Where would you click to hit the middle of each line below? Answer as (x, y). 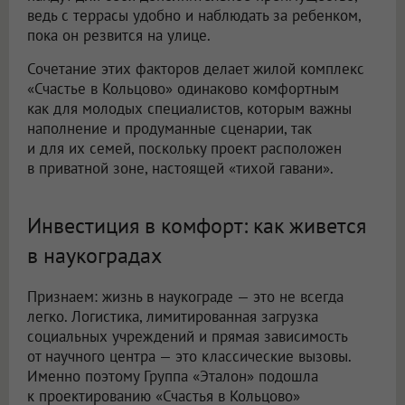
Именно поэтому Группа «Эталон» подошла (173, 377)
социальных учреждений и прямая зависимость (187, 337)
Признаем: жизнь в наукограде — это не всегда (185, 297)
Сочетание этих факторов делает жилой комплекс (196, 69)
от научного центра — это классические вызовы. (189, 357)
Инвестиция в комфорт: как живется (197, 226)
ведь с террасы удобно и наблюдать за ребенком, (194, 16)
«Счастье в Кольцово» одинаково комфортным (183, 89)
